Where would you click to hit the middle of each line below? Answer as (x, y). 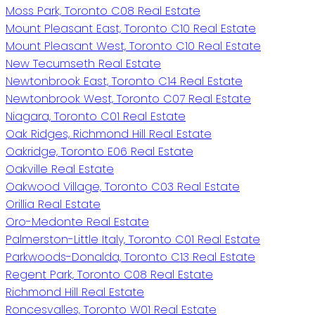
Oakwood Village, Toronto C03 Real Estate (123, 186)
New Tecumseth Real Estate (83, 63)
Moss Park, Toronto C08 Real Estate (103, 11)
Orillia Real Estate (53, 204)
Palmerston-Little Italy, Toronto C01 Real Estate (133, 239)
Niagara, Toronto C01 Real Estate (96, 116)
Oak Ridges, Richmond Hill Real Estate (109, 134)
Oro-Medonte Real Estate (77, 221)
